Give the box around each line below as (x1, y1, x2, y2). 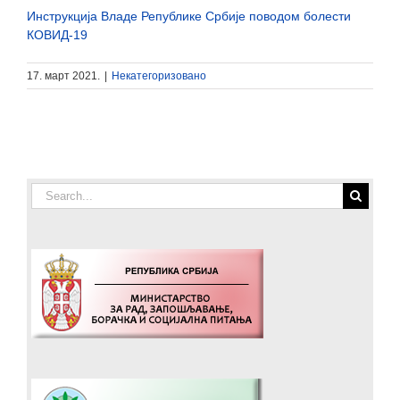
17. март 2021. (27, 69, 100, 82)
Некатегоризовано (112, 69, 206, 82)
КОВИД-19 (27, 27, 87, 42)
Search (30, 183, 71, 198)
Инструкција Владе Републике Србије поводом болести (27, 8, 351, 23)
